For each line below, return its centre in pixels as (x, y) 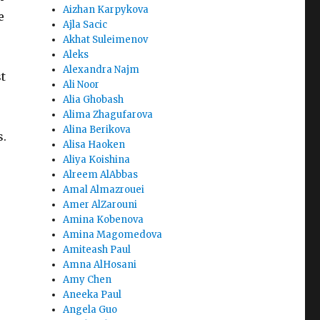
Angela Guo (90, 310)
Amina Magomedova (113, 235)
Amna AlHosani (100, 265)
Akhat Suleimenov (106, 40)
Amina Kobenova (104, 220)
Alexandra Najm (101, 70)
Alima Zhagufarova (108, 115)
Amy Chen (87, 280)
